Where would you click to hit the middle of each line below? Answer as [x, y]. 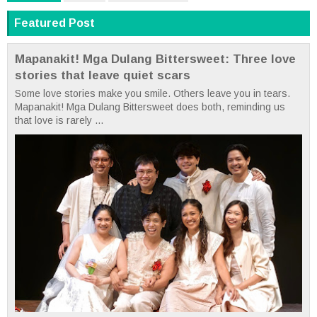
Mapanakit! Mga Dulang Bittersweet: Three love [155, 59]
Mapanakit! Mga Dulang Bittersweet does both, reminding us [150, 107]
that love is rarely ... [59, 121]
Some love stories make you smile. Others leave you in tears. [152, 94]
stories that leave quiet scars [103, 76]
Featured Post [54, 23]
